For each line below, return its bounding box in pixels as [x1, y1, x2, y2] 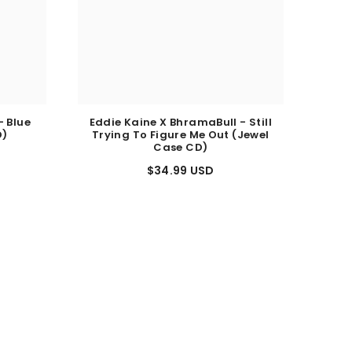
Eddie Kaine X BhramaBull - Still [89, 121, 272, 137]
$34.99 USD [146, 169, 214, 185]
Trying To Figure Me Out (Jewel [91, 134, 269, 149]
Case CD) [153, 146, 208, 162]
